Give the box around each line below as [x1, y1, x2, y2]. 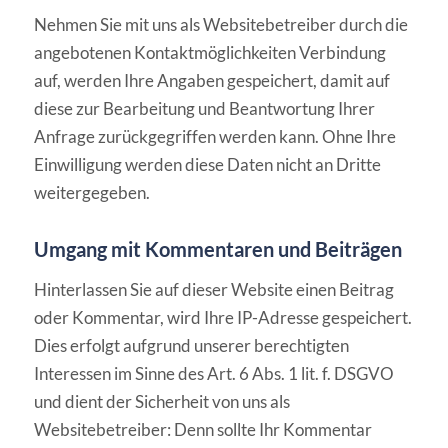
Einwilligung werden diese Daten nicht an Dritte [33, 154, 381, 176]
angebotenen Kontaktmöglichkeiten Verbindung [33, 42, 386, 64]
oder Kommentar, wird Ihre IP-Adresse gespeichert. [33, 306, 412, 328]
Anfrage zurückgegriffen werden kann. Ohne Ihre [33, 126, 396, 148]
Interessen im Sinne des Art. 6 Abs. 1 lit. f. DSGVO [33, 362, 394, 384]
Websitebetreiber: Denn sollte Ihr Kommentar [33, 418, 372, 440]
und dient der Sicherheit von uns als [33, 390, 290, 412]
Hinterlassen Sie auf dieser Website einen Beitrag [33, 278, 394, 300]
